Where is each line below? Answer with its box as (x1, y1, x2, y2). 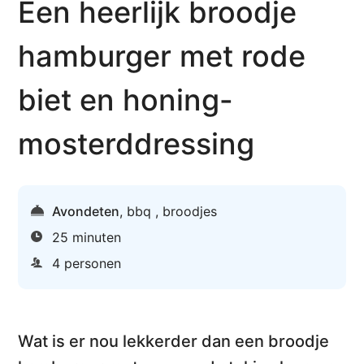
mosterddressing (18, 126, 255, 162)
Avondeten (52, 203, 120, 220)
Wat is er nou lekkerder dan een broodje (18, 331, 330, 352)
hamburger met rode (18, 38, 306, 75)
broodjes (162, 203, 218, 220)
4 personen (52, 255, 122, 272)
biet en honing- (18, 82, 234, 119)
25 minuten (52, 229, 122, 246)
